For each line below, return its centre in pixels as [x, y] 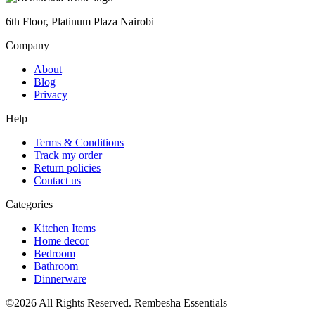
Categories [29, 205]
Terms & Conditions [79, 143]
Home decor [61, 241]
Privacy [51, 95]
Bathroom [56, 266]
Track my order [68, 155]
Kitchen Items [65, 229]
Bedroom [54, 254]
